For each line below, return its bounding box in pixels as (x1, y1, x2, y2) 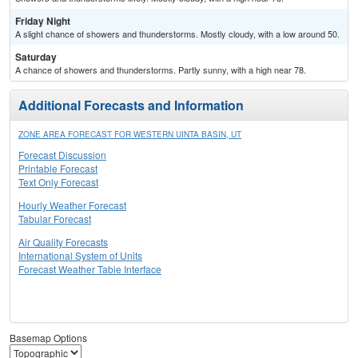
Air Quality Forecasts (18, 235, 108, 249)
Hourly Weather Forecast (18, 198, 126, 213)
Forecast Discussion (18, 148, 106, 162)
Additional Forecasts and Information (18, 96, 244, 115)
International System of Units (18, 249, 142, 263)
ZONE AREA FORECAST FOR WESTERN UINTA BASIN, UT (18, 129, 241, 141)
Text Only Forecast (18, 175, 98, 189)
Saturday (15, 50, 57, 65)
